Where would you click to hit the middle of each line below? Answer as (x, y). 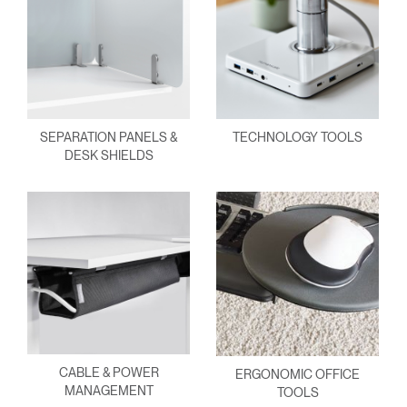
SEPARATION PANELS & (109, 137)
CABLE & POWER (109, 372)
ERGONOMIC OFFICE (298, 374)
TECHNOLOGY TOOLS (298, 137)
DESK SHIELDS (109, 155)
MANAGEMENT (109, 390)
